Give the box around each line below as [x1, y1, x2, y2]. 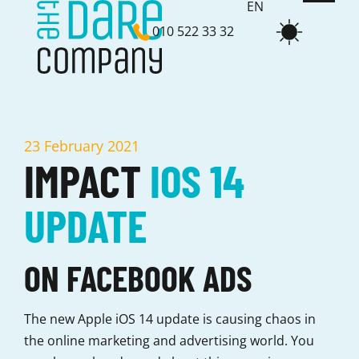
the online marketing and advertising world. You [24, 332, 314, 349]
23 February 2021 [24, 136, 139, 155]
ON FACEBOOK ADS [24, 256, 260, 299]
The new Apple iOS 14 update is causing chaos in [24, 310, 316, 328]
